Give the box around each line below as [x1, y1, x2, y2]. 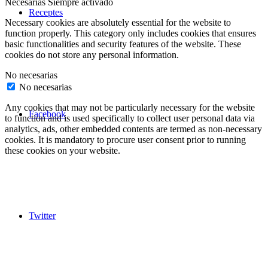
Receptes [29, 7, 63, 17]
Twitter [29, 210, 56, 221]
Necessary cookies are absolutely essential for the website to [5, 17, 231, 28]
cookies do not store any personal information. [5, 50, 179, 60]
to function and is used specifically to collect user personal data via [5, 113, 255, 124]
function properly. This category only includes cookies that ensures [5, 28, 256, 39]
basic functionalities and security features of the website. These [5, 39, 241, 50]
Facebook [29, 108, 66, 119]
